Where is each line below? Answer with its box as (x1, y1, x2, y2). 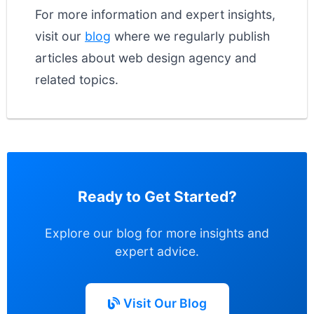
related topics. (35, 72, 118, 87)
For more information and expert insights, (35, 7, 275, 22)
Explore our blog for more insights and (45, 226, 269, 240)
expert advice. (115, 244, 199, 259)
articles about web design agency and (35, 50, 257, 65)
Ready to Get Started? (77, 188, 237, 205)
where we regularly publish (111, 29, 270, 43)
